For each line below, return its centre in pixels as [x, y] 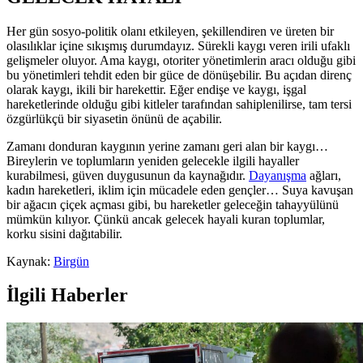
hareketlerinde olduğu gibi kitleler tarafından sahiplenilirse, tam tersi [179, 104]
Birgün [71, 261]
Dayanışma [278, 175]
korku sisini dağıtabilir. [64, 233]
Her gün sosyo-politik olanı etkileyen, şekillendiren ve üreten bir [170, 31]
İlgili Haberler [67, 295]
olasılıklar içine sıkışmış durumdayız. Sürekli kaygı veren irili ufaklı [178, 45]
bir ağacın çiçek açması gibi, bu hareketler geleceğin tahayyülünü [173, 204]
